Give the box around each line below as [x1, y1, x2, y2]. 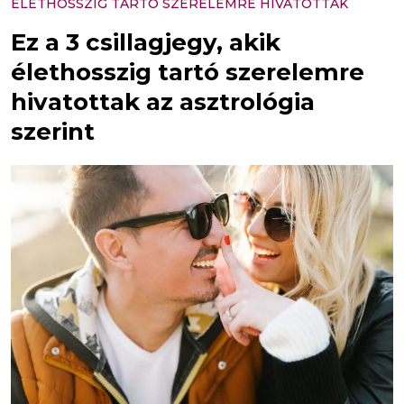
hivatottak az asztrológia [11, 87, 315, 116]
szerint [11, 117, 95, 146]
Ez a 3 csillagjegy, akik [11, 28, 280, 57]
